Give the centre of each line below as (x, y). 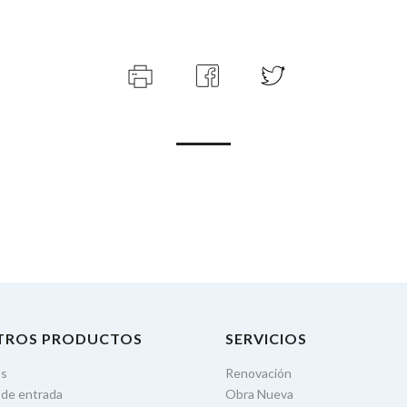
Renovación (258, 373)
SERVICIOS (266, 338)
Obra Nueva (259, 394)
